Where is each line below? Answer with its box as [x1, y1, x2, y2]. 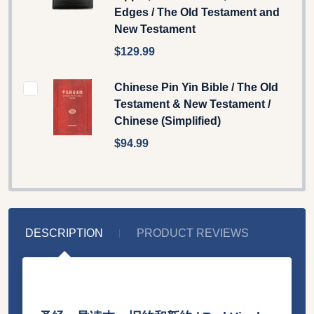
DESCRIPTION [25, 226, 103, 239]
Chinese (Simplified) [114, 114, 221, 127]
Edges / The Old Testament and [114, 6, 280, 18]
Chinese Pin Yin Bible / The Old [114, 81, 278, 93]
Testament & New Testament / [114, 97, 271, 110]
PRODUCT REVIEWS [137, 226, 249, 239]
